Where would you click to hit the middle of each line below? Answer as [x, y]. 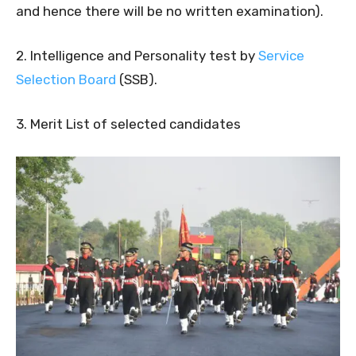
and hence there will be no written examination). [170, 12]
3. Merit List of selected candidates [128, 124]
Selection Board [66, 80]
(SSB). [137, 80]
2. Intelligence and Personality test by [137, 56]
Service [281, 56]
